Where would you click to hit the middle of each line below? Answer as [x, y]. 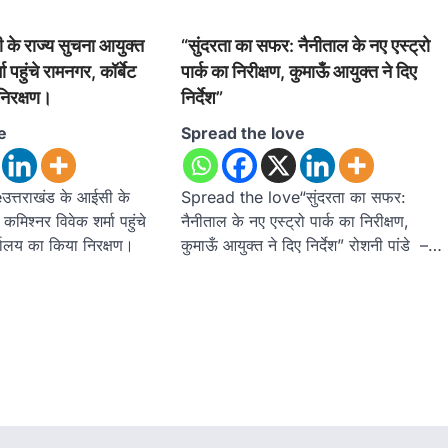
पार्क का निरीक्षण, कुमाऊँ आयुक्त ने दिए [299, 72]
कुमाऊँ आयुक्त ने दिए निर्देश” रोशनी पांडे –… [312, 245]
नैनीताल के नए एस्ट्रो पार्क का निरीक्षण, [295, 221]
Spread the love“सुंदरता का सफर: [294, 197]
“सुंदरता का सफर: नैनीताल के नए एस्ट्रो [306, 46]
